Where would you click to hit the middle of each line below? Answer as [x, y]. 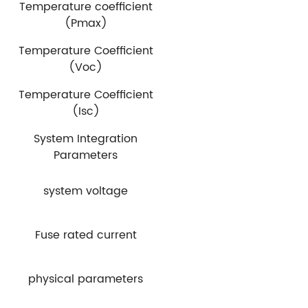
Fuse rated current [86, 235]
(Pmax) [86, 23]
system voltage [86, 191]
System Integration [86, 139]
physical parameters [86, 279]
